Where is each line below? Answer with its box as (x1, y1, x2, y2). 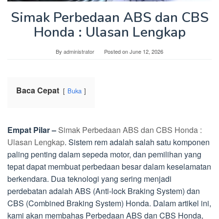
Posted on (104, 47, 130, 56)
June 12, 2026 (130, 47, 163, 56)
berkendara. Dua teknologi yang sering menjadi (7, 173, 172, 185)
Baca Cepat (16, 85, 59, 96)
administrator (64, 47, 94, 56)
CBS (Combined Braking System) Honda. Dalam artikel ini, (7, 197, 211, 209)
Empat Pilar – (7, 124, 56, 136)
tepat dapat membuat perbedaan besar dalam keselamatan (7, 161, 211, 173)
